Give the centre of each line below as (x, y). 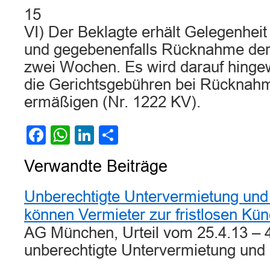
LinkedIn (131, 135)
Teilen (143, 135)
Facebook (89, 135)
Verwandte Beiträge (96, 166)
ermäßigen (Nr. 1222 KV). (112, 102)
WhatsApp (115, 135)
